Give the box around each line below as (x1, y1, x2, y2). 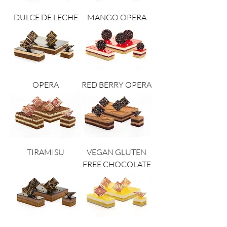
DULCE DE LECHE (13, 12, 78, 22)
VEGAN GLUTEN (87, 147, 146, 158)
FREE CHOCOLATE (82, 159, 151, 170)
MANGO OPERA (87, 12, 146, 22)
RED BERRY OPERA (82, 79, 152, 90)
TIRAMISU (27, 147, 64, 158)
